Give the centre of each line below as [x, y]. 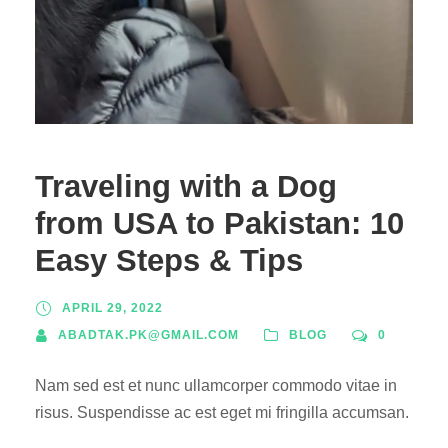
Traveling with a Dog [186, 186]
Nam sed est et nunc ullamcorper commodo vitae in [216, 385]
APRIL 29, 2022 [112, 307]
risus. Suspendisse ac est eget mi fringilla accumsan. [222, 412]
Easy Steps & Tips [169, 260]
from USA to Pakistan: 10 [219, 223]
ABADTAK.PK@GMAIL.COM [148, 334]
